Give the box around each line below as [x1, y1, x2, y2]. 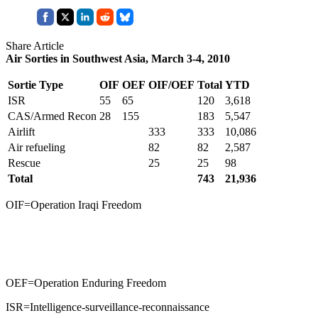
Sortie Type [8, 78, 63, 91]
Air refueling [8, 141, 65, 153]
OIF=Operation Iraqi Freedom [6, 198, 141, 211]
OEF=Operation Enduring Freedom [6, 276, 166, 289]
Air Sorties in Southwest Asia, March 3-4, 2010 [6, 52, 230, 65]
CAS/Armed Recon [8, 109, 97, 122]
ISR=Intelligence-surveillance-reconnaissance [6, 300, 209, 313]
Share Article [6, 39, 64, 52]
